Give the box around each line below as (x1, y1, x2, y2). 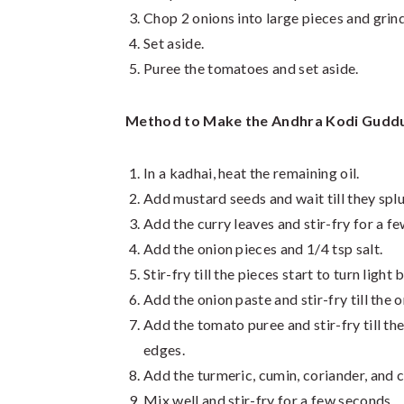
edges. (143, 341, 185, 358)
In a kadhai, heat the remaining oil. (143, 164, 360, 181)
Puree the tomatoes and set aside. (143, 60, 359, 77)
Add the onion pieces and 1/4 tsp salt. (143, 240, 383, 257)
